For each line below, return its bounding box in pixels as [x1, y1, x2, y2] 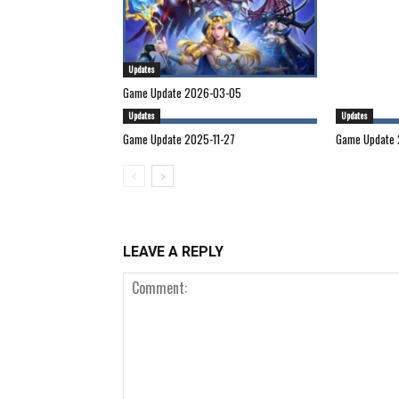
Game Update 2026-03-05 [123, 83, 241, 102]
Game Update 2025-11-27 [123, 129, 235, 148]
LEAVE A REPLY [123, 242, 224, 260]
